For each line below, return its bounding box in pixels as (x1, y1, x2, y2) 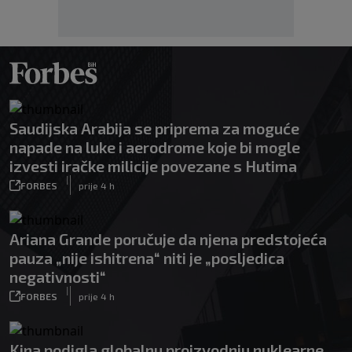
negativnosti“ (9, 267, 106, 286)
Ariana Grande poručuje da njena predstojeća (9, 229, 327, 248)
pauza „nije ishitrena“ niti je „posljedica (9, 248, 284, 267)
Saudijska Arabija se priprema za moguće (9, 119, 299, 137)
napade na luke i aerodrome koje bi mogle (9, 137, 300, 156)
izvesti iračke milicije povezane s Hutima (9, 156, 297, 175)
